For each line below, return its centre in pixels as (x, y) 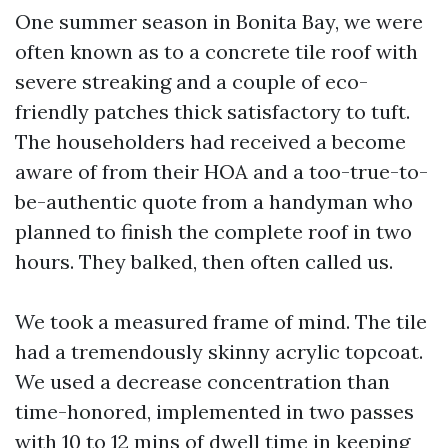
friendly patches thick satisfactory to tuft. (212, 111)
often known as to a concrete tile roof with (216, 51)
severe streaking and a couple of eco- (191, 81)
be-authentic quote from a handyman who (214, 201)
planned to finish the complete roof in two (213, 231)
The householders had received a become (210, 141)
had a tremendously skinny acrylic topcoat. (219, 351)
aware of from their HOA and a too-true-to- (221, 171)
